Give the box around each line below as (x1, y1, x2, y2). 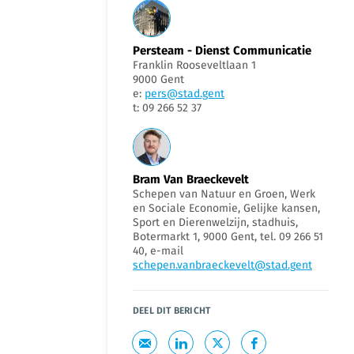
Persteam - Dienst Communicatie (133, 43, 311, 58)
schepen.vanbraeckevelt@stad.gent (133, 258, 312, 272)
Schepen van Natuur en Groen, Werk (133, 187, 315, 201)
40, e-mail (133, 244, 183, 258)
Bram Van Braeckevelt (133, 172, 249, 186)
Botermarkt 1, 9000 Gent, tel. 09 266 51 (133, 230, 323, 243)
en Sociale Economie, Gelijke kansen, (133, 201, 320, 215)
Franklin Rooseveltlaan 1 (133, 58, 256, 72)
